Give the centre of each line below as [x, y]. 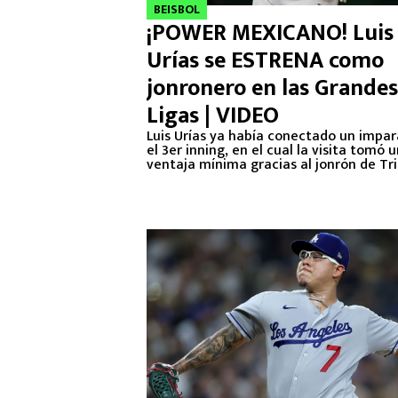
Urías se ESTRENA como [265, 61]
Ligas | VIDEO [213, 116]
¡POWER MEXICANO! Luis [270, 33]
